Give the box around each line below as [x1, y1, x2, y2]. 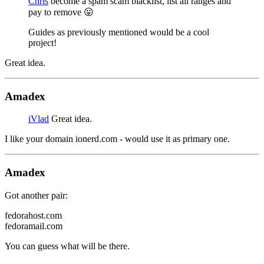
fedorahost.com [5, 210, 62, 220]
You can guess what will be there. [5, 240, 130, 251]
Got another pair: [5, 190, 68, 200]
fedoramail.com [5, 220, 62, 231]
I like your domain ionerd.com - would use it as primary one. [5, 134, 230, 144]
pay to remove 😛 [28, 6, 94, 17]
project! [28, 37, 57, 48]
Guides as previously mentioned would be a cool [28, 27, 209, 37]
